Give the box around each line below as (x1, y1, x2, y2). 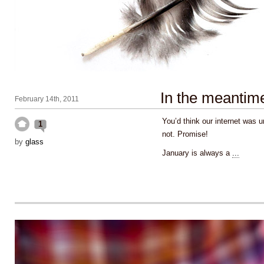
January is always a (162, 148, 232, 157)
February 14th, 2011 (15, 95, 79, 103)
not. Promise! (162, 130, 208, 138)
